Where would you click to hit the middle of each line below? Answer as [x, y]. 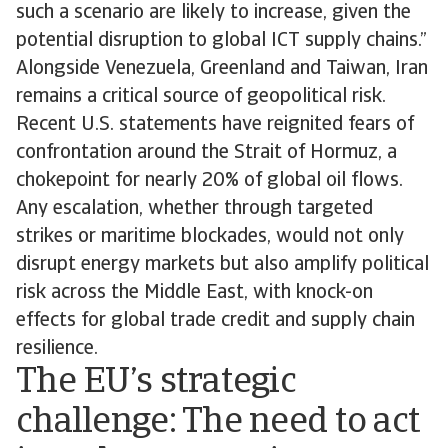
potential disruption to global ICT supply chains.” [221, 41]
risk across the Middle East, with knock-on [194, 293]
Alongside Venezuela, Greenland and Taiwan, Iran [222, 69]
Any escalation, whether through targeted [194, 209]
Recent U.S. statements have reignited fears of [215, 125]
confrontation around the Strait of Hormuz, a [206, 153]
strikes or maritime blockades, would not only [210, 237]
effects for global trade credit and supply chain [215, 321]
